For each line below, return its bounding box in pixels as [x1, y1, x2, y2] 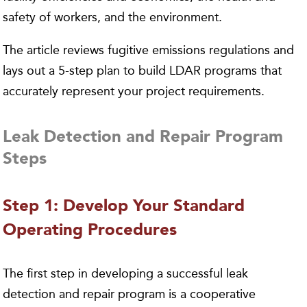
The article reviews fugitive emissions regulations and [3, 42, 295, 58]
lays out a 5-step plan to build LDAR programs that [3, 62, 282, 78]
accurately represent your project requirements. [3, 83, 265, 99]
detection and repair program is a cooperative [3, 286, 256, 302]
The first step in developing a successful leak [3, 265, 249, 281]
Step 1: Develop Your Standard [3, 198, 245, 215]
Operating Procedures [3, 222, 177, 239]
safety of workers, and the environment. [3, 9, 223, 25]
